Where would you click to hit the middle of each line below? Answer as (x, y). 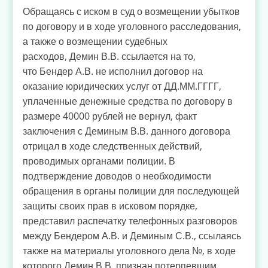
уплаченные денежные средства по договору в (128, 101)
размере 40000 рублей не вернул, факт (110, 116)
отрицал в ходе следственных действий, (112, 146)
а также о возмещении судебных (95, 42)
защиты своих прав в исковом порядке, (110, 206)
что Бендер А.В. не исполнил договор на (113, 71)
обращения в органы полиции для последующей (131, 191)
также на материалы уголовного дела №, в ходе (129, 251)
